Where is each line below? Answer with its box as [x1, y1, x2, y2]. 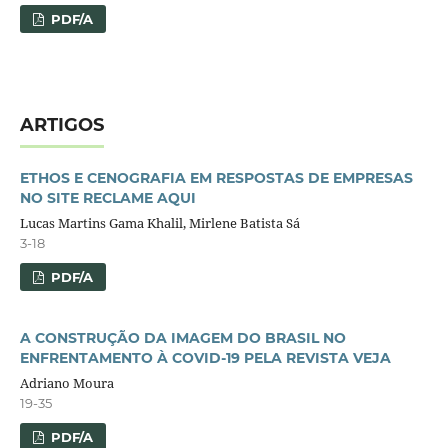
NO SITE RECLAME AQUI [19, 188, 196, 207]
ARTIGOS [19, 113, 104, 136]
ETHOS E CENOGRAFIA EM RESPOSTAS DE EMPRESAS [19, 168, 413, 187]
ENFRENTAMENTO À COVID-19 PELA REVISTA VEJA [19, 348, 391, 367]
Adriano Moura [19, 373, 114, 392]
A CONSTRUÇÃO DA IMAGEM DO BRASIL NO [19, 328, 346, 347]
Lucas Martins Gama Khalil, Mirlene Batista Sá [19, 213, 300, 232]
